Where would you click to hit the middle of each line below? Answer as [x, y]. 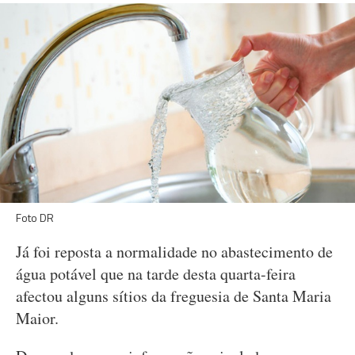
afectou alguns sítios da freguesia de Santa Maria [174, 296]
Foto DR [35, 218]
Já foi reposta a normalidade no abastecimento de [174, 252]
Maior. [40, 318]
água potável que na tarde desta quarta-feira [156, 274]
